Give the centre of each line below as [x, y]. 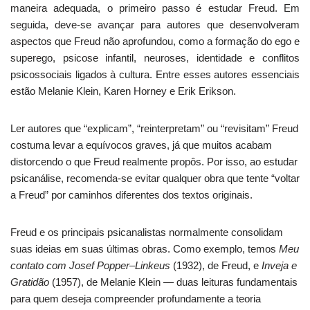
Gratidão [30, 282]
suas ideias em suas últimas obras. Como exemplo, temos [145, 249]
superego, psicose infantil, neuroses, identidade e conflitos [155, 58]
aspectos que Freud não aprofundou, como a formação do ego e [155, 42]
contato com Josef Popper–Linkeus [90, 266]
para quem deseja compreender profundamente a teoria [136, 299]
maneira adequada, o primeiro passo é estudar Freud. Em [155, 8]
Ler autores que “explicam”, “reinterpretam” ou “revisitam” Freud [154, 129]
